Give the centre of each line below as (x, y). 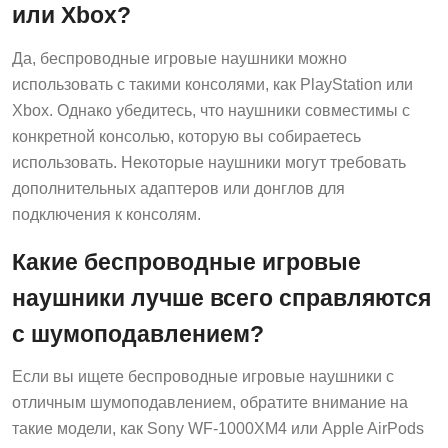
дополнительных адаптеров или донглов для (178, 188)
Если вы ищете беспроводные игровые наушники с (203, 377)
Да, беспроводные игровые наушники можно (179, 58)
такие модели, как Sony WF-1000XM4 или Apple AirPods (218, 429)
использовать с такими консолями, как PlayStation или (212, 84)
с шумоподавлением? (138, 333)
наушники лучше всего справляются (221, 297)
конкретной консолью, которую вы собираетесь (186, 136)
